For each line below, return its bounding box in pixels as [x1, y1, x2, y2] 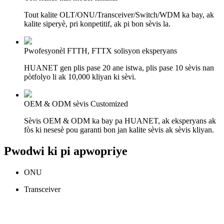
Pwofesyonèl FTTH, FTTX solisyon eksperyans [24, 46, 177, 55]
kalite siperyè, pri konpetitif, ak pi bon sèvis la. [24, 19, 170, 28]
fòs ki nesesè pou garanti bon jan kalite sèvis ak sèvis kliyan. [24, 125, 214, 134]
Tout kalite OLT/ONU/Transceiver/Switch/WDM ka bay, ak [24, 10, 214, 19]
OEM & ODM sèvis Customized [24, 99, 128, 108]
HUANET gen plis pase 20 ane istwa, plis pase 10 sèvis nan [24, 63, 214, 72]
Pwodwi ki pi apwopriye [4, 144, 127, 157]
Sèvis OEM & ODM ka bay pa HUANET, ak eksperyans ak [24, 116, 216, 125]
